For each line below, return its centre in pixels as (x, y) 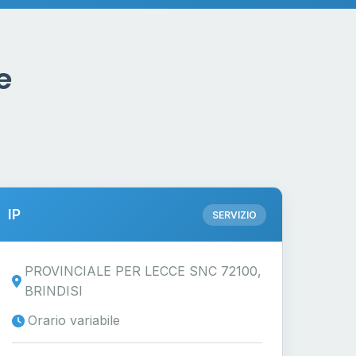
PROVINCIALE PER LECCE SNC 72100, (143, 271)
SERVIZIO (234, 215)
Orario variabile (74, 320)
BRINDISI (54, 291)
